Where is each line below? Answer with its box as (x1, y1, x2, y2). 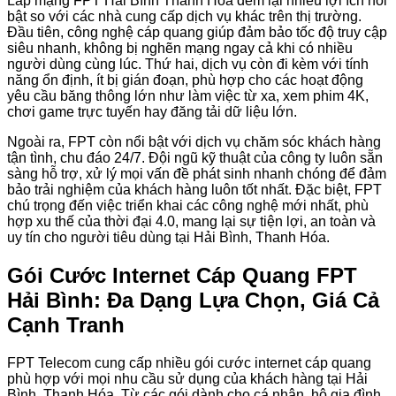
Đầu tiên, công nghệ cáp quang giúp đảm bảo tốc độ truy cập (7, 24, 387, 40)
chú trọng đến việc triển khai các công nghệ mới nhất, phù (7, 197, 369, 213)
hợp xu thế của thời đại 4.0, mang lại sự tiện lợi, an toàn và (7, 213, 376, 229)
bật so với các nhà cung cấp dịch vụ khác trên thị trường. (7, 8, 362, 24)
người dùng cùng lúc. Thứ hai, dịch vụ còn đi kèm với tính (7, 56, 369, 72)
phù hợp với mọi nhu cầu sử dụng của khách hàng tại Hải (7, 370, 368, 386)
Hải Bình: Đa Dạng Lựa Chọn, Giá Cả (7, 287, 379, 312)
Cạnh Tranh (7, 312, 125, 337)
